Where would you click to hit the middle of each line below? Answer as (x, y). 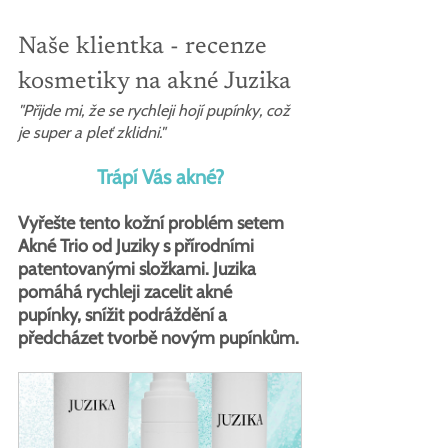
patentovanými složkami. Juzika (139, 268)
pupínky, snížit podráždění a (124, 314)
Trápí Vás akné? (160, 176)
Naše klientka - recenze (145, 46)
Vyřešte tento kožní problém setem (153, 222)
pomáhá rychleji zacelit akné (127, 291)
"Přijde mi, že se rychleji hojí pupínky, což (156, 110)
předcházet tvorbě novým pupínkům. (158, 337)
